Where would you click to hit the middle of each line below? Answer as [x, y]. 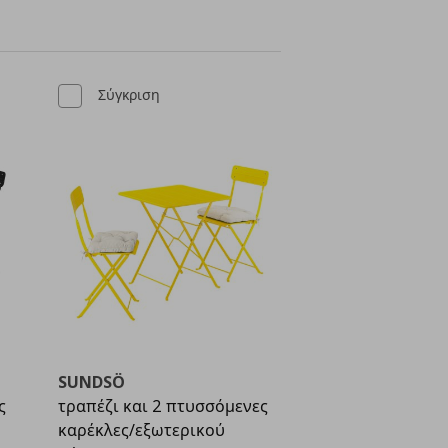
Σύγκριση [129, 94]
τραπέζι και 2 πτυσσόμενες [163, 406]
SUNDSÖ [92, 382]
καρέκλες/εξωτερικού [142, 430]
